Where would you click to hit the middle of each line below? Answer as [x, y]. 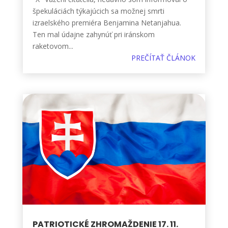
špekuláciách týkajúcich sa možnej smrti [98, 11]
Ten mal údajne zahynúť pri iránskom [93, 34]
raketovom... [53, 46]
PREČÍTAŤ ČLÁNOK [164, 58]
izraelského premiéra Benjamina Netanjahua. [107, 22]
